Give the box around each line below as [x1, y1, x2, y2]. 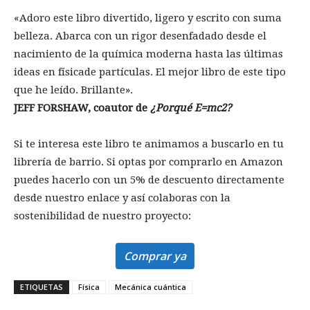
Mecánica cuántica [115, 282, 186, 293]
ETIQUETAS [20, 282, 63, 293]
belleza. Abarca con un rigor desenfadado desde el [14, 30, 266, 43]
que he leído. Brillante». [14, 84, 133, 97]
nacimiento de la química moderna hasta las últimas [14, 48, 283, 61]
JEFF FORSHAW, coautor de [14, 102, 147, 115]
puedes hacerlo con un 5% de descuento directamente [14, 174, 284, 187]
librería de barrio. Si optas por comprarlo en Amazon [14, 156, 283, 169]
